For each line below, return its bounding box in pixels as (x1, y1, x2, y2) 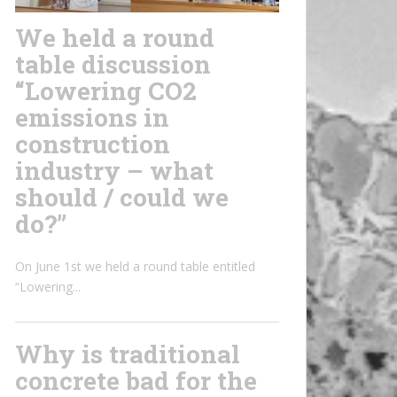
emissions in (15, 101, 169, 135)
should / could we (15, 181, 229, 214)
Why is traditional (15, 338, 240, 371)
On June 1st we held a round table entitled (15, 258, 255, 276)
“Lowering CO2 (15, 74, 197, 108)
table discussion (15, 48, 211, 82)
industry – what (15, 154, 214, 188)
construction (15, 128, 170, 161)
